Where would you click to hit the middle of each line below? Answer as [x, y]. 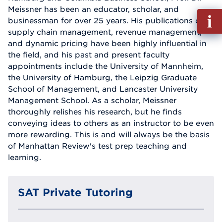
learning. [25, 157]
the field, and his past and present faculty [89, 55]
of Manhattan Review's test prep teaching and [97, 146]
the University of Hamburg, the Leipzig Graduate [102, 78]
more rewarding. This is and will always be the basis [109, 135]
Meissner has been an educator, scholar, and [93, 9]
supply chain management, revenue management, [105, 32]
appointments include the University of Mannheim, [106, 66]
